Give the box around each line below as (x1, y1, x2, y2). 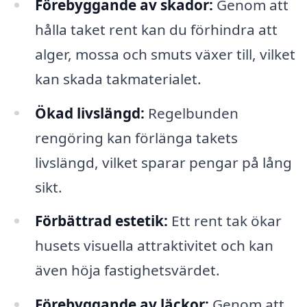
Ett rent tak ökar (167, 211, 282, 231)
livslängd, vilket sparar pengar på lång (34, 152, 292, 172)
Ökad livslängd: (34, 103, 145, 123)
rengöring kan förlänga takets (34, 127, 238, 147)
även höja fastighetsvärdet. (34, 260, 220, 280)
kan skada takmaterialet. (34, 69, 201, 88)
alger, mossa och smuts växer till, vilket (34, 44, 295, 64)
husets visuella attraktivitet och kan (34, 236, 273, 256)
